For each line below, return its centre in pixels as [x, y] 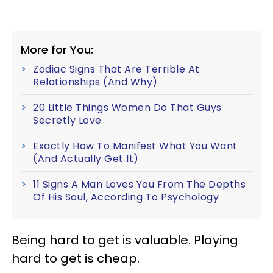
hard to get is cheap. [76, 258]
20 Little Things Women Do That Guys [127, 107]
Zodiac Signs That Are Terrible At [116, 69]
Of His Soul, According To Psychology [126, 197]
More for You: [57, 49]
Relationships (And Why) [95, 82]
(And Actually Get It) [86, 158]
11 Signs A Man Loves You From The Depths [139, 184]
